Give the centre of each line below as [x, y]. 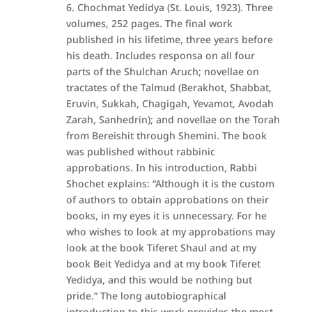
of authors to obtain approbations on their [167, 200]
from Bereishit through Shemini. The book [166, 135]
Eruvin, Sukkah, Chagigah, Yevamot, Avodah [170, 103]
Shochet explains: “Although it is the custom [170, 184]
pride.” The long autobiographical [146, 296]
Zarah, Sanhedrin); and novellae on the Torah [173, 119]
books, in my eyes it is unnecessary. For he [166, 216]
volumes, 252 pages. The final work [149, 23]
